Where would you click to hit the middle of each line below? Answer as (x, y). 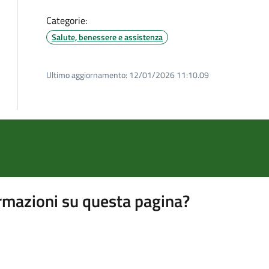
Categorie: (67, 20)
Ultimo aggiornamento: (87, 75)
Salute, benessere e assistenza (107, 37)
